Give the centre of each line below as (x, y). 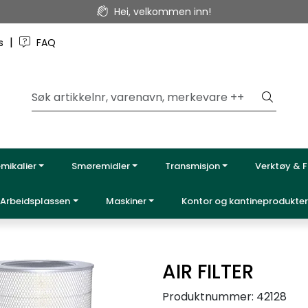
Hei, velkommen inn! (163, 12)
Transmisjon (193, 166)
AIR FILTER (208, 272)
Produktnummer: (208, 296)
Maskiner (126, 201)
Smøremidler (100, 166)
